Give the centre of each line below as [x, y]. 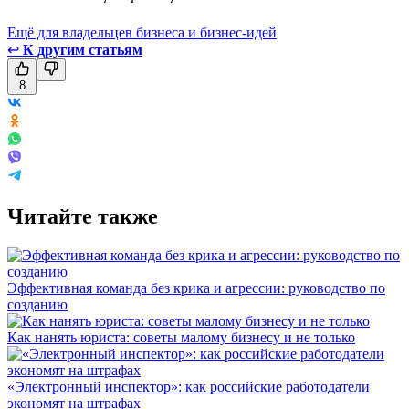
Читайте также [83, 216]
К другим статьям [83, 49]
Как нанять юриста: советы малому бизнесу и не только [181, 337]
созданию [37, 304]
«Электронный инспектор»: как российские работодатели [189, 386]
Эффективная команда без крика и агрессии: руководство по [196, 288]
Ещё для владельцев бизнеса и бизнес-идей [142, 32]
